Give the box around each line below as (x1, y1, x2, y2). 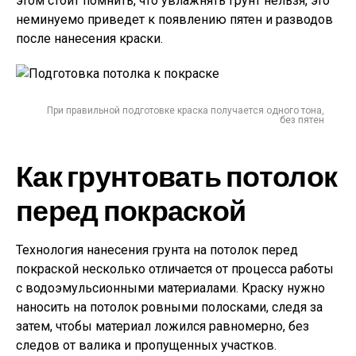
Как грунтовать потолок (16, 157, 338, 198)
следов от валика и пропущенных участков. (16, 338, 277, 354)
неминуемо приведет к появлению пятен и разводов (16, 12, 333, 28)
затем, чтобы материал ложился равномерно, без (16, 319, 309, 335)
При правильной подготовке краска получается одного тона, (47, 105, 324, 117)
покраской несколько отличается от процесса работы (16, 261, 334, 277)
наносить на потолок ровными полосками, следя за (16, 300, 323, 315)
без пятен (280, 114, 324, 126)
